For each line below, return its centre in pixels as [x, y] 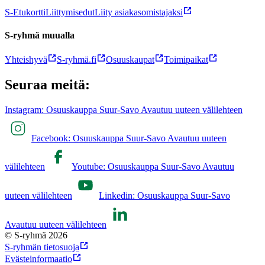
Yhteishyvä [26, 60]
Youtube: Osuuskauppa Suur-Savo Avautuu [153, 167]
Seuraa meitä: [47, 85]
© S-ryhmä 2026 [36, 235]
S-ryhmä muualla [40, 35]
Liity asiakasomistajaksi [139, 12]
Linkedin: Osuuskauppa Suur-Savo [164, 196]
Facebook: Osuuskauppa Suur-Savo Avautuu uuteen [129, 138]
